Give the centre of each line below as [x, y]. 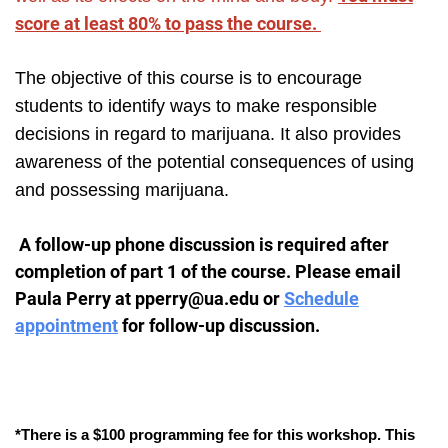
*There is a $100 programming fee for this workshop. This [215, 435]
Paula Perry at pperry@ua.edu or [149, 299]
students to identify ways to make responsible [196, 106]
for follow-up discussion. [219, 326]
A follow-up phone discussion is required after [204, 245]
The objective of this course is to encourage [188, 78]
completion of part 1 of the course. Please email [208, 272]
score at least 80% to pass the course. [168, 24]
